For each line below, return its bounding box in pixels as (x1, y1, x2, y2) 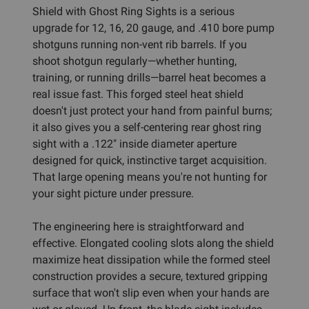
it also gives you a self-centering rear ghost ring (32, 120, 261, 134)
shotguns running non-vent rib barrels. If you (32, 37, 247, 51)
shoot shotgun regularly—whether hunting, (32, 54, 237, 68)
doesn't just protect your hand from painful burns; (32, 103, 272, 117)
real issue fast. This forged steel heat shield (32, 87, 243, 101)
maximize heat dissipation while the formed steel (32, 252, 270, 266)
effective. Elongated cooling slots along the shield (32, 236, 274, 250)
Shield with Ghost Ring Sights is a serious (32, 4, 235, 18)
